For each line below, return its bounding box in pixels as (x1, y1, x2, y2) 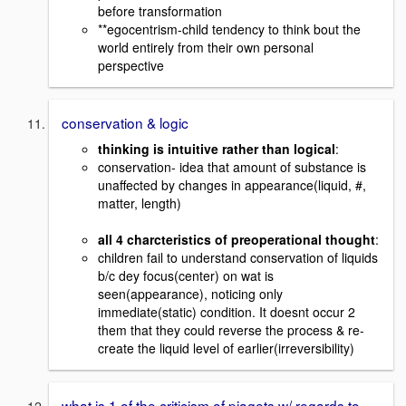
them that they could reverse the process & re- (98, 320, 364, 339)
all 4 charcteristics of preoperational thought (98, 229, 375, 248)
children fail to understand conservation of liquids (98, 247, 378, 266)
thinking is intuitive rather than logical (98, 139, 335, 158)
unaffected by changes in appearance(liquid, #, (98, 175, 366, 194)
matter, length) (98, 193, 181, 212)
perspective (98, 55, 164, 74)
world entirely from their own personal (98, 37, 314, 56)
